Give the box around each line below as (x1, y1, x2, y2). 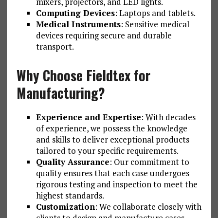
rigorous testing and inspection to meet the (36, 178, 198, 190)
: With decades (141, 111, 196, 123)
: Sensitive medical (120, 18, 189, 30)
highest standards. (36, 189, 104, 201)
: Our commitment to (109, 156, 189, 167)
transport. (36, 40, 74, 52)
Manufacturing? (16, 82, 105, 103)
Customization (36, 200, 95, 212)
